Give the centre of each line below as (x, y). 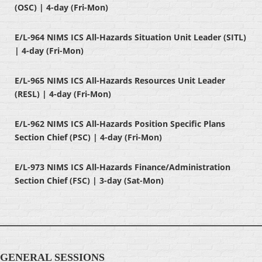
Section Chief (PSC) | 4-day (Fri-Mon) (88, 137)
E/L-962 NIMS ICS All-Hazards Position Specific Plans (120, 124)
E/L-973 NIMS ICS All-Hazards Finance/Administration (123, 167)
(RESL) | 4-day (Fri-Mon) (63, 94)
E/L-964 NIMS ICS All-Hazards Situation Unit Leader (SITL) (130, 37)
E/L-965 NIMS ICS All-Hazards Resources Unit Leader (120, 81)
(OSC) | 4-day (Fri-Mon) (61, 8)
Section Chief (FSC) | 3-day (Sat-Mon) (89, 181)
